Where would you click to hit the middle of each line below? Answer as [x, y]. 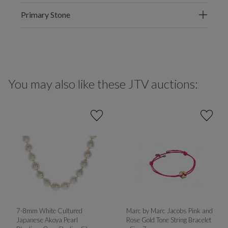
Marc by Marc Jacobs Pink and [169, 210]
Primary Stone [46, 15]
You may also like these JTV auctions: [103, 84]
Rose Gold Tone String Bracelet [168, 220]
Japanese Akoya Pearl [47, 220]
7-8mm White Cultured [49, 210]
